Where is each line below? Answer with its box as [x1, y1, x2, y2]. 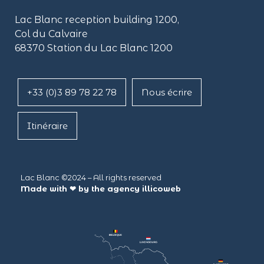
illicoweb [142, 184, 181, 194]
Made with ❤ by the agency [21, 184, 142, 194]
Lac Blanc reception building [15, 14, 153, 25]
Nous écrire [141, 87, 192, 98]
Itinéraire [27, 120, 68, 132]
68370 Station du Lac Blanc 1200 [15, 42, 173, 54]
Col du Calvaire [15, 28, 88, 39]
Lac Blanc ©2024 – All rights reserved [21, 173, 161, 183]
